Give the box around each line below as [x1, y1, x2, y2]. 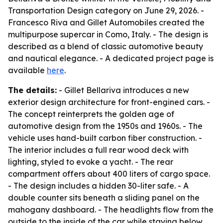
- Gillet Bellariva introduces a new [57, 85, 189, 95]
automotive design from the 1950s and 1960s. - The [8, 121, 203, 131]
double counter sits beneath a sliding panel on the [8, 193, 200, 203]
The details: [8, 85, 57, 95]
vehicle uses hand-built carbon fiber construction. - [8, 133, 202, 143]
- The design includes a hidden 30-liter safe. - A [8, 181, 189, 191]
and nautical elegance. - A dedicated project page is [8, 53, 214, 63]
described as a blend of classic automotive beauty [8, 41, 203, 51]
